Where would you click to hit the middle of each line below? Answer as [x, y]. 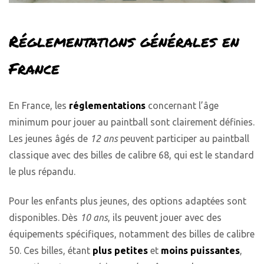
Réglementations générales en [124, 41]
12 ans [104, 138]
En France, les [39, 105]
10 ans [94, 218]
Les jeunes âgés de [49, 138]
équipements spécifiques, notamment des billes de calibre [132, 234]
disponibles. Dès [44, 218]
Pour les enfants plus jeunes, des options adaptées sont [128, 201]
